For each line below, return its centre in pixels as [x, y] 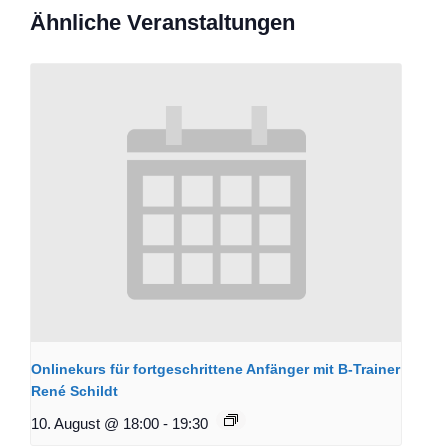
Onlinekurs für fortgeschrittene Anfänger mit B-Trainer [215, 368]
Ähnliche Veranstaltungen [162, 22]
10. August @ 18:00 [95, 423]
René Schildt [74, 390]
